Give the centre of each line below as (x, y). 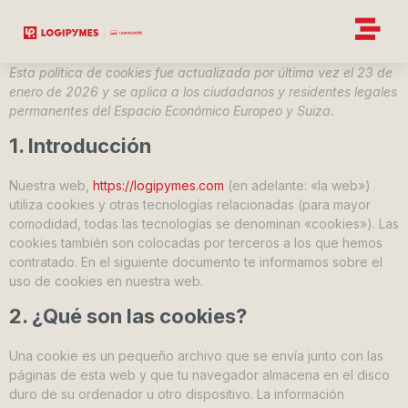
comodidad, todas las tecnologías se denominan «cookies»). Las (204, 224)
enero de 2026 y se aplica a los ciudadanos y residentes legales (203, 92)
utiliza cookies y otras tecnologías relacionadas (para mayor (190, 204)
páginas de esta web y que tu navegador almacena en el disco (199, 375)
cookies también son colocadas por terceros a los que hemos (196, 243)
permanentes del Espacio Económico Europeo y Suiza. (172, 111)
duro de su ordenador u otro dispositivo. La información (177, 394)
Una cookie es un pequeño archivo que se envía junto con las (196, 356)
